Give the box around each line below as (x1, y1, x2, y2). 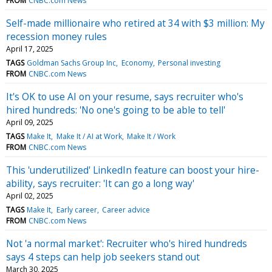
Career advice (101, 204, 150, 215)
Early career (56, 204, 97, 215)
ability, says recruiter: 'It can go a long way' (6, 176, 194, 190)
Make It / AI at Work (56, 131, 122, 141)
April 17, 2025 (6, 43, 53, 54)
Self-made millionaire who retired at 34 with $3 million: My (6, 16, 265, 30)
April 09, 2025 (6, 117, 53, 127)
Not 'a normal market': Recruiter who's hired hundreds (6, 236, 247, 250)
